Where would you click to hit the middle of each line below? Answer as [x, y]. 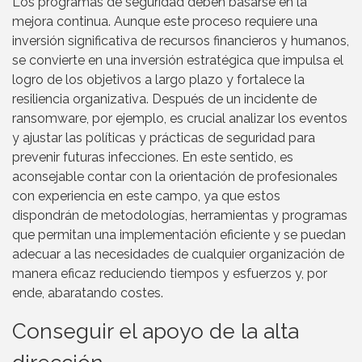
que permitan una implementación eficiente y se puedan [179, 234]
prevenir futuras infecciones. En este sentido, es [153, 157]
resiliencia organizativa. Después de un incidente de [164, 99]
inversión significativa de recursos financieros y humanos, [181, 40]
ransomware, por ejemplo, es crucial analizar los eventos [180, 118]
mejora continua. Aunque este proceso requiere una [165, 21]
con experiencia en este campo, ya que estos [146, 196]
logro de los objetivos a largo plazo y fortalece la [158, 79]
